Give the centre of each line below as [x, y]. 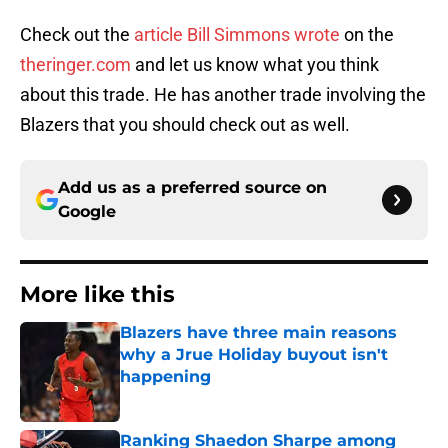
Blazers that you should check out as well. [185, 125]
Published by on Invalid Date [206, 396]
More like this [97, 295]
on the [367, 35]
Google [87, 212]
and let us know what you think [255, 65]
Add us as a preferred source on [192, 188]
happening [165, 377]
